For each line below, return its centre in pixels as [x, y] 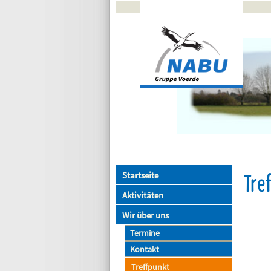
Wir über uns [145, 215]
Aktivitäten [143, 195]
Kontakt [145, 250]
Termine [145, 233]
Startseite [140, 175]
